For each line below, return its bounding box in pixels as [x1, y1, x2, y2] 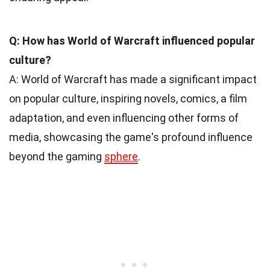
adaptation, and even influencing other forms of [9, 111, 239, 125]
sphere [104, 150, 138, 163]
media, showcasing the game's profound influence [9, 131, 253, 144]
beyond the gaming [9, 150, 104, 163]
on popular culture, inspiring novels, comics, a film [9, 92, 247, 105]
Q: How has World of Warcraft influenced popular [9, 34, 255, 48]
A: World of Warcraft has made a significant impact [9, 73, 257, 86]
